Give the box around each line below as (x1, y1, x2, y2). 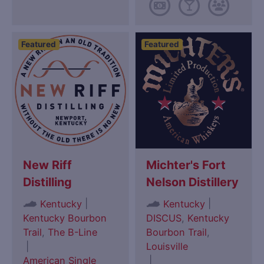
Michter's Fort (146, 158, 226, 173)
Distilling (23, 175, 72, 190)
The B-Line (48, 226, 98, 238)
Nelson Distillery (146, 175, 239, 190)
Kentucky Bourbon (23, 212, 107, 224)
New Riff (23, 158, 72, 173)
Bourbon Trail (146, 226, 207, 238)
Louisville (146, 240, 189, 252)
